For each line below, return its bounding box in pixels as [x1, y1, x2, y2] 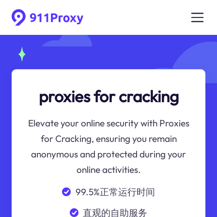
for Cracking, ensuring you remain [40, 133, 177, 145]
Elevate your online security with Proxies [28, 117, 189, 129]
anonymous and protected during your [31, 148, 186, 160]
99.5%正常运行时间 [75, 186, 155, 198]
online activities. [76, 164, 141, 176]
